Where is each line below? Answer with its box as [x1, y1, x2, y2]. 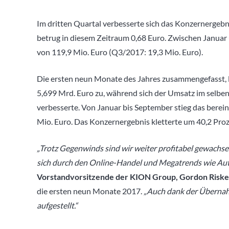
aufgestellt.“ [37, 200, 78, 210]
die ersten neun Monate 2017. [37, 186, 144, 196]
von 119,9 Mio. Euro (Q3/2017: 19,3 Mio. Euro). [37, 47, 203, 57]
